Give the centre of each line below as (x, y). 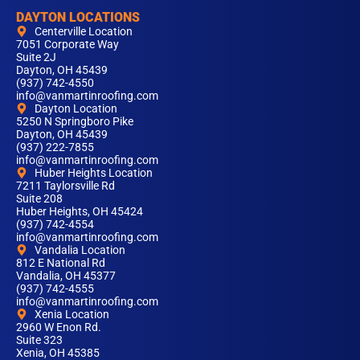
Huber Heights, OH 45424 (80, 211)
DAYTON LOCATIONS (78, 17)
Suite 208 (39, 198)
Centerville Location (83, 31)
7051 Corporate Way (67, 44)
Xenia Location (72, 314)
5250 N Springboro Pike (75, 121)
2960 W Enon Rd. (59, 327)
